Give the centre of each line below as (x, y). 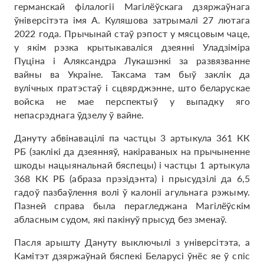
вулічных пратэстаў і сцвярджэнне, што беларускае (132, 88)
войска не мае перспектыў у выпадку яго (132, 101)
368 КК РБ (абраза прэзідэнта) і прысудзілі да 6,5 (132, 178)
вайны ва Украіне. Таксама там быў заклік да (132, 74)
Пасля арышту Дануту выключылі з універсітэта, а (132, 242)
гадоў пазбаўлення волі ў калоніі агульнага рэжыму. (132, 192)
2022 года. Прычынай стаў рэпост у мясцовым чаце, (132, 33)
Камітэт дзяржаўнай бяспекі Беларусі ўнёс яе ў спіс (132, 255)
